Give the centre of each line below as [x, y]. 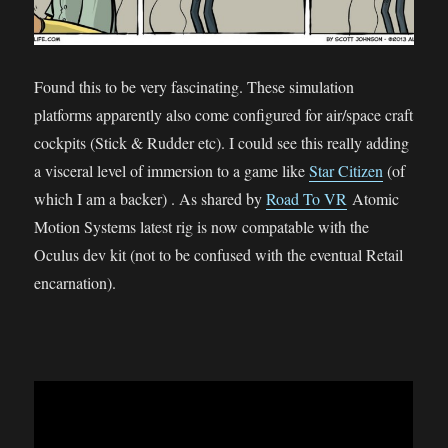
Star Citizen [346, 171]
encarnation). [75, 283]
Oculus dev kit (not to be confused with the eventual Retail [219, 255]
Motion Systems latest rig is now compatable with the [202, 227]
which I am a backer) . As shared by [150, 199]
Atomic [373, 199]
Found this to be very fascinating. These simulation [194, 87]
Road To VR [307, 199]
